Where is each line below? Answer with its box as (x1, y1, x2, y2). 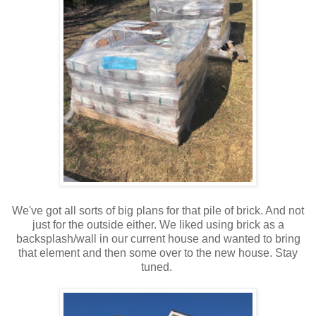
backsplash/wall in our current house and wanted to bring (16, 233, 300, 245)
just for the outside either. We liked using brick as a (32, 219, 284, 231)
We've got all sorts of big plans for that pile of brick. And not (12, 205, 304, 217)
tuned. (141, 261, 175, 274)
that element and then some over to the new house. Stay (18, 247, 298, 260)
